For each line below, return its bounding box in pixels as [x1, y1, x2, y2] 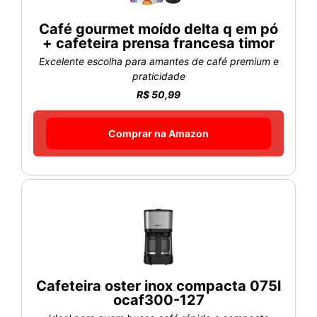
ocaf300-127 [113, 291, 204, 309]
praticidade [132, 69, 185, 82]
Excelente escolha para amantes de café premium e [38, 54, 279, 67]
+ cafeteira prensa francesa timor [42, 34, 275, 52]
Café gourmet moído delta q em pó [39, 20, 278, 38]
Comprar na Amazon [108, 127, 209, 139]
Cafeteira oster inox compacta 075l [36, 277, 281, 294]
